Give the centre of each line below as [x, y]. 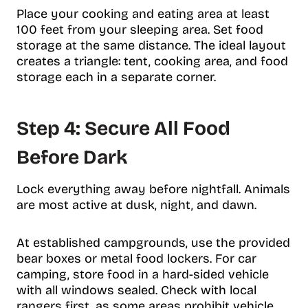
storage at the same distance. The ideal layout [151, 46]
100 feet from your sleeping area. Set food [140, 30]
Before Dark [72, 158]
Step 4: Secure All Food [123, 129]
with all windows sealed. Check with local [136, 290]
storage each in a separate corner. [116, 77]
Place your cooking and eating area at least [143, 14]
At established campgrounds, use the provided [153, 243]
